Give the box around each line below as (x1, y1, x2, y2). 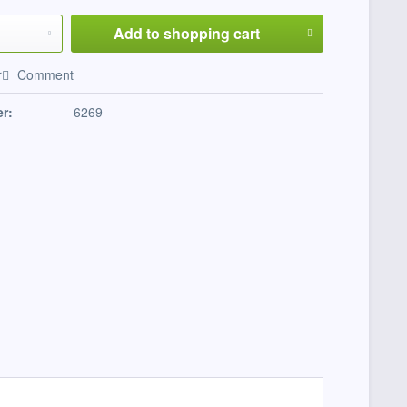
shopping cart (163, 23, 260, 44)
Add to (113, 23, 160, 44)
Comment (14, 65, 74, 84)
